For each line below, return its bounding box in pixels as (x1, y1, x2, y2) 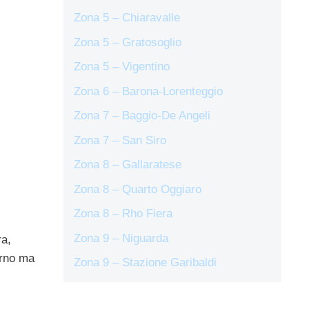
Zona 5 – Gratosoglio (74, 35, 181, 49)
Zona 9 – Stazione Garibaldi (74, 256, 217, 270)
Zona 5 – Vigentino (74, 60, 170, 74)
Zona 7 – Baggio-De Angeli (74, 109, 210, 123)
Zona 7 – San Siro (74, 133, 166, 147)
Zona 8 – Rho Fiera (74, 207, 172, 221)
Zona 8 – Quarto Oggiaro (74, 182, 201, 196)
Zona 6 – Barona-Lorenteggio (74, 84, 223, 98)
